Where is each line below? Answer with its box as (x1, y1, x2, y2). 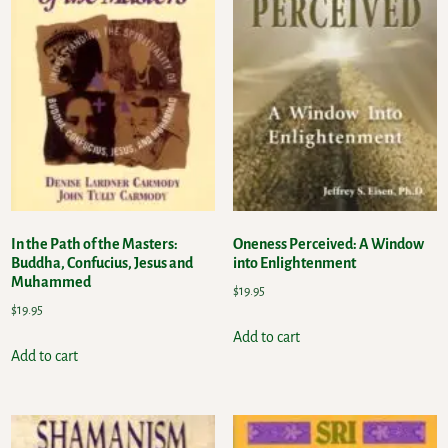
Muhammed (11, 273, 92, 290)
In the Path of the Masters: (11, 235, 179, 252)
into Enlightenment (232, 254, 356, 271)
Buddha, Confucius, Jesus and (11, 254, 194, 271)
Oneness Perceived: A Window (232, 235, 424, 252)
